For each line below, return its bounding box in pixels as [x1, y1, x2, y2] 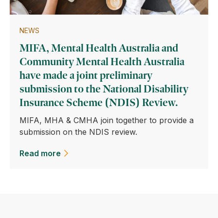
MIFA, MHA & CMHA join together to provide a [19, 115, 194, 125]
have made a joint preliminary [19, 69, 152, 82]
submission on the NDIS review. [19, 127, 137, 137]
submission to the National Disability [19, 82, 188, 95]
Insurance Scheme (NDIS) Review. [19, 96, 178, 109]
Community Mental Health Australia [19, 55, 184, 68]
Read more [19, 148, 61, 158]
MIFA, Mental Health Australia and [19, 41, 178, 54]
